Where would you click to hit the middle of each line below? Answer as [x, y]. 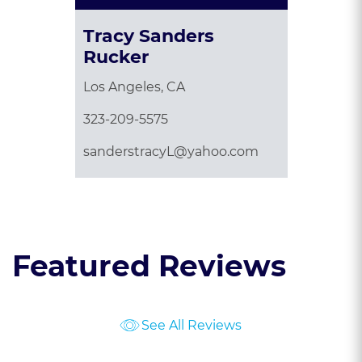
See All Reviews [191, 325]
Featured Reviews [149, 265]
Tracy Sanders [148, 36]
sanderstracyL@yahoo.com [170, 151]
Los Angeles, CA [134, 86]
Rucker [116, 57]
